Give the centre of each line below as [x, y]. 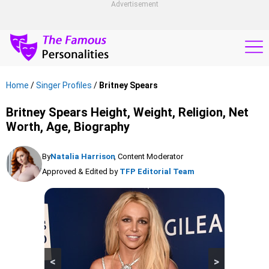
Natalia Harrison [83, 156]
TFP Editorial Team [157, 171]
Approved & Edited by [80, 171]
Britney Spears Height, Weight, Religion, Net [127, 112]
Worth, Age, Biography [68, 127]
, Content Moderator [149, 156]
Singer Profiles [64, 85]
